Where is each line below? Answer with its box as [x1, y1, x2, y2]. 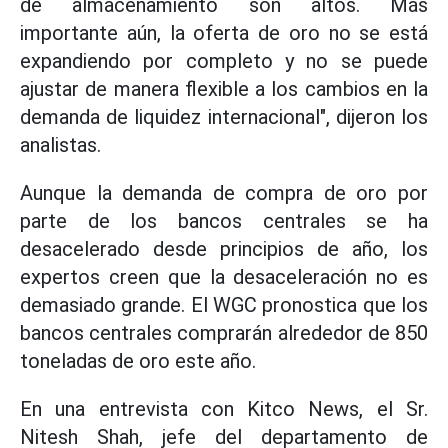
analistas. [20, 132, 101, 157]
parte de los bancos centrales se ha [20, 208, 428, 233]
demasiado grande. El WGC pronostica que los [20, 292, 428, 317]
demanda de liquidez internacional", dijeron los [20, 104, 428, 129]
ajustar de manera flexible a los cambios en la [20, 76, 428, 101]
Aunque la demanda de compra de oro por [20, 180, 428, 205]
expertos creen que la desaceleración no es [20, 264, 428, 289]
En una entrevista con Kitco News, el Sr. [20, 396, 428, 421]
